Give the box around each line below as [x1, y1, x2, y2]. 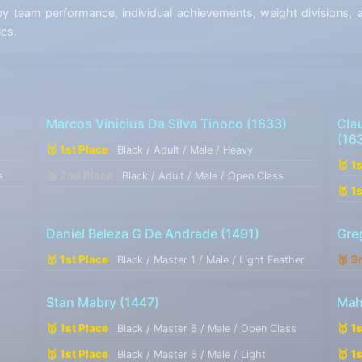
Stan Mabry [45, 293, 116, 310]
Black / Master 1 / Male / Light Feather [116, 253, 305, 266]
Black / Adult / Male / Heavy [116, 143, 253, 156]
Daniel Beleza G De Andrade [45, 225, 217, 242]
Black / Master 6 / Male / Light [116, 347, 266, 360]
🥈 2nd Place [45, 168, 116, 182]
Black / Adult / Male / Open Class [121, 169, 284, 182]
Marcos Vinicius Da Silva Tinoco [45, 115, 243, 132]
